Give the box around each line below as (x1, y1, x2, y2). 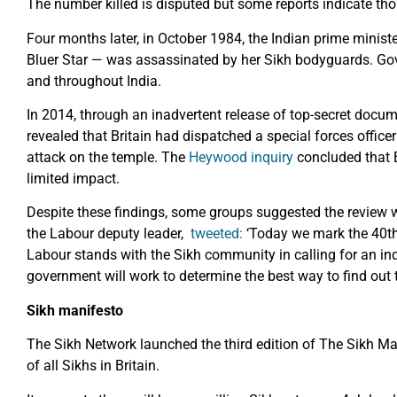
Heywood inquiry (189, 148, 293, 166)
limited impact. (27, 169, 120, 187)
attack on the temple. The (27, 148, 189, 166)
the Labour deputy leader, (27, 225, 187, 243)
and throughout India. (27, 72, 161, 90)
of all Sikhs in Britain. (27, 357, 160, 375)
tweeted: (187, 225, 243, 243)
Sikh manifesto (27, 301, 123, 319)
